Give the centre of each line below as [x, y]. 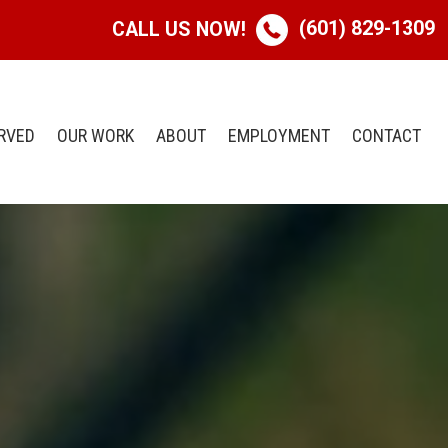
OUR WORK [95, 135]
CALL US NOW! [178, 30]
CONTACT [386, 135]
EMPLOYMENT [279, 135]
